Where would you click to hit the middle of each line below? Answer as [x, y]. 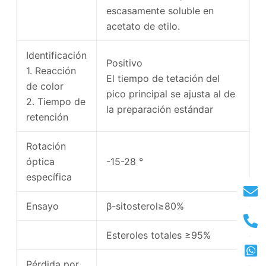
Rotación [46, 146]
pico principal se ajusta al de [170, 94]
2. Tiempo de [56, 102]
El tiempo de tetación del [163, 79]
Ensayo [42, 206]
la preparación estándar [159, 110]
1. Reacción [51, 71]
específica [49, 177]
